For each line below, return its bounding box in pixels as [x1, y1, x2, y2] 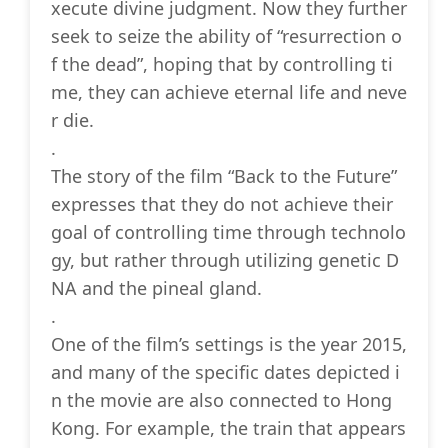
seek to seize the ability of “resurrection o [51, 24, 402, 49]
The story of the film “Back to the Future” [51, 164, 397, 189]
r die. [51, 108, 94, 133]
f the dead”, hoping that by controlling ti [51, 52, 393, 77]
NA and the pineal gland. [51, 276, 262, 301]
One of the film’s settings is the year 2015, [51, 332, 407, 357]
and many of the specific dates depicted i [51, 360, 400, 385]
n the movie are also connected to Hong [51, 388, 392, 413]
